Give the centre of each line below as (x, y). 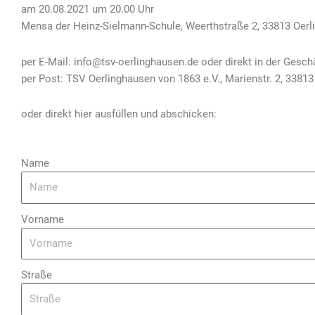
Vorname (43, 219)
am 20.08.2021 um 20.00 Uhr (88, 9)
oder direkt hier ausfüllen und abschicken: (119, 114)
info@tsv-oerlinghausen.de (136, 62)
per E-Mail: (47, 62)
